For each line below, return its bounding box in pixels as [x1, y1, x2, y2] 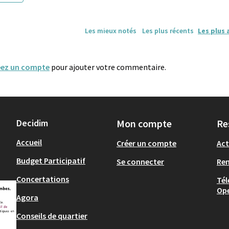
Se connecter [117, 156, 164, 167]
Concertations [16, 174, 69, 185]
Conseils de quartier [16, 211, 87, 221]
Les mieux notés [84, 26, 136, 35]
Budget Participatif [16, 155, 85, 166]
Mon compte [117, 117, 172, 130]
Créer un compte [117, 138, 176, 149]
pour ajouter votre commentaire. [50, 61, 166, 72]
